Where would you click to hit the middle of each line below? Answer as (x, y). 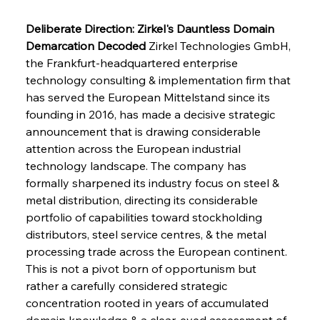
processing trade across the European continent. (157, 251)
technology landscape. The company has (137, 165)
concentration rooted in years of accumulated (148, 302)
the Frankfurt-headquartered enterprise (133, 62)
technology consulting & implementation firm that (159, 80)
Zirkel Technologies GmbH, (219, 45)
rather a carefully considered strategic (127, 285)
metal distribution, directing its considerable (143, 200)
